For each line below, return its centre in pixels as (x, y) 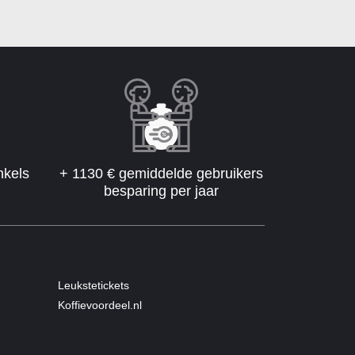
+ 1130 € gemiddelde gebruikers (161, 174)
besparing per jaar (161, 191)
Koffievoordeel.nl (100, 305)
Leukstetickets (94, 286)
